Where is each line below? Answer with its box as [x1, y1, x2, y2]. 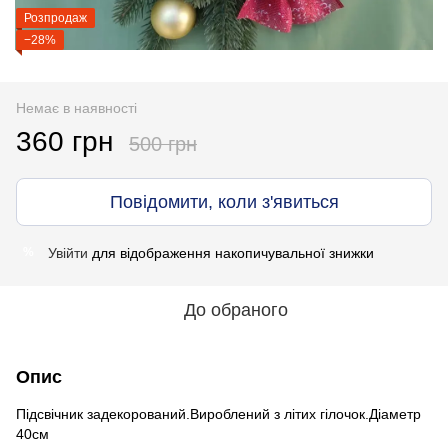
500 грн [129, 132, 197, 155]
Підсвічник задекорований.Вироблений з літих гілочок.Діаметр [16, 405, 421, 422]
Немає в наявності [16, 99, 137, 116]
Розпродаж [24, 10, 87, 25]
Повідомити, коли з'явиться [109, 191, 339, 212]
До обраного [184, 299, 288, 320]
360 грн [16, 125, 113, 157]
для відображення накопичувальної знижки [88, 244, 374, 261]
